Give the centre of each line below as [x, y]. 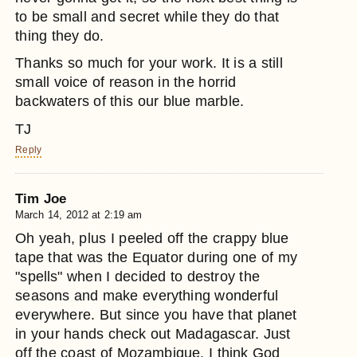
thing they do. [60, 35]
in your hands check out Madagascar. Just [153, 334]
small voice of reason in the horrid [126, 82]
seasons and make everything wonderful [147, 296]
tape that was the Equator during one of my [157, 258]
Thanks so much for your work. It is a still [149, 63]
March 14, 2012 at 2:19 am [79, 215]
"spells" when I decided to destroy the [137, 277]
